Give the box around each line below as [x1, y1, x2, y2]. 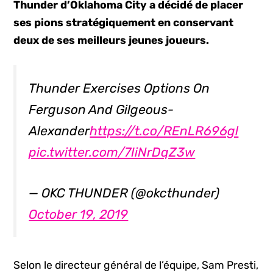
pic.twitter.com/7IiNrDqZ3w [29, 144, 196, 160]
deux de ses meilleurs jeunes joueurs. [13, 34, 210, 46]
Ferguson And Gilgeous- [29, 102, 174, 118]
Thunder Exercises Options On [29, 80, 210, 96]
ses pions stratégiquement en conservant [13, 16, 234, 29]
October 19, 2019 [29, 207, 129, 222]
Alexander [29, 123, 90, 139]
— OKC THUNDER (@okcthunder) [29, 185, 220, 201]
